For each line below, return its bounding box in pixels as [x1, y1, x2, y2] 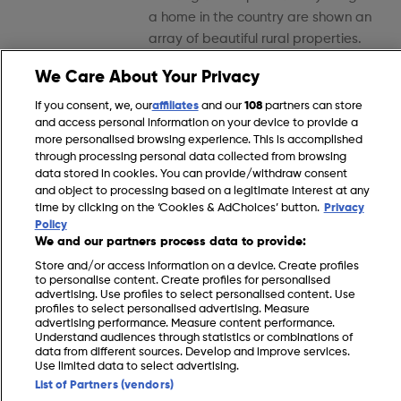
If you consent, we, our [34, 100, 152, 112]
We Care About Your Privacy [34, 69, 260, 86]
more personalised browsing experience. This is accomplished [34, 134, 363, 146]
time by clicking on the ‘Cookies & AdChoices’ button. [34, 202, 320, 214]
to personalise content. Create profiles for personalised [34, 275, 330, 286]
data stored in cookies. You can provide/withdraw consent [34, 168, 347, 180]
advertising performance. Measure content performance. [34, 318, 335, 329]
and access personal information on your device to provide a [34, 117, 358, 129]
